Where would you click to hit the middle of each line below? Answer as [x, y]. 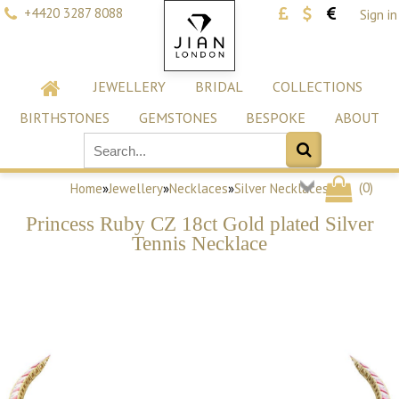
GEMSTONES [178, 118]
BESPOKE [276, 118]
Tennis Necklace [199, 243]
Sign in [379, 15]
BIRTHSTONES [64, 118]
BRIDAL [219, 86]
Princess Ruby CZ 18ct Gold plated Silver [199, 224]
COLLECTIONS [317, 86]
